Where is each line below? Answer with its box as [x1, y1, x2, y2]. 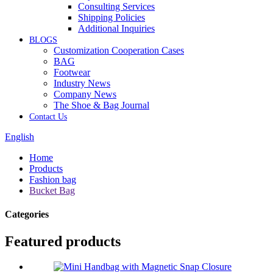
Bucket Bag [29, 185, 75, 196]
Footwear [54, 67, 90, 77]
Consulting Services [78, 1, 155, 12]
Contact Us [29, 112, 67, 121]
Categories [5, 209, 49, 220]
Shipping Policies [78, 12, 145, 23]
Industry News [54, 78, 110, 88]
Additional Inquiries [78, 23, 155, 34]
